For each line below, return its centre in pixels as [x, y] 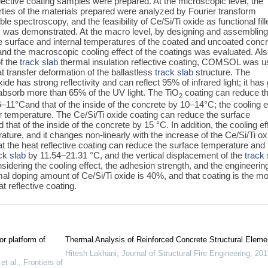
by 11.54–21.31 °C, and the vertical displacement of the [135, 155]
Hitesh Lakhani [91, 254]
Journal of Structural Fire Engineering [185, 254]
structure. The [222, 72]
